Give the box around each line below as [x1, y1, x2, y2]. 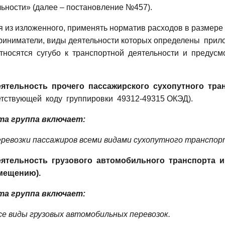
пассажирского [88, 81, 149, 90]
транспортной [72, 48, 124, 57]
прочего [52, 81, 84, 90]
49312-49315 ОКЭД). [117, 94, 193, 103]
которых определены [121, 36, 200, 45]
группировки [66, 94, 113, 103]
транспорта [169, 156, 215, 165]
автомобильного [96, 156, 165, 165]
